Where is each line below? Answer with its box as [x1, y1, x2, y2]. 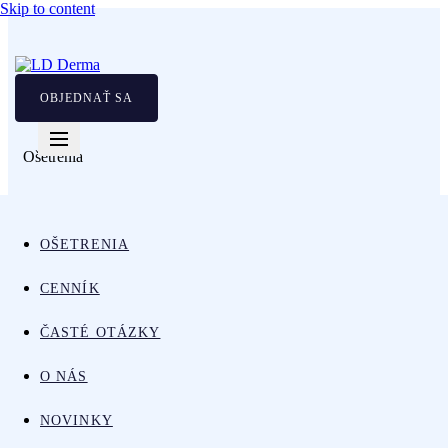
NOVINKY [40, 413, 113, 428]
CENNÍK [40, 281, 100, 296]
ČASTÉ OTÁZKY [40, 325, 161, 340]
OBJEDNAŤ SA [40, 91, 133, 105]
